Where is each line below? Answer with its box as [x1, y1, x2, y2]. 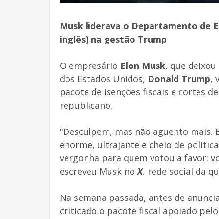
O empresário [60, 59, 120, 71]
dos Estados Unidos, [60, 72, 148, 85]
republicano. [60, 99, 112, 111]
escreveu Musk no [60, 165, 137, 177]
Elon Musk [120, 59, 165, 71]
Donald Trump [148, 72, 210, 85]
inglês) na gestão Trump [60, 33, 167, 45]
